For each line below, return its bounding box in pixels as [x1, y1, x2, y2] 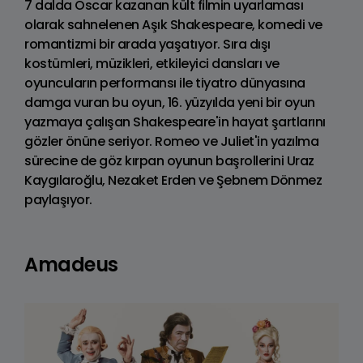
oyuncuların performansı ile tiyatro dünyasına [24, 73, 305, 92]
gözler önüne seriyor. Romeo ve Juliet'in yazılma [24, 131, 318, 151]
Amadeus [24, 250, 118, 278]
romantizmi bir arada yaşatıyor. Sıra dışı [24, 34, 271, 53]
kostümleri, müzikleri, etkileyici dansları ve [24, 53, 280, 73]
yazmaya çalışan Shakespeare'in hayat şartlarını [24, 112, 326, 131]
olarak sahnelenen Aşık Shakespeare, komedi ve [24, 15, 322, 34]
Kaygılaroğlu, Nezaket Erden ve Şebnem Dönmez [24, 170, 322, 190]
